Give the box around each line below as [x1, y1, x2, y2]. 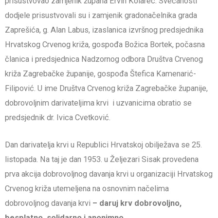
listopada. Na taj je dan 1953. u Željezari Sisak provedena [5, 155, 199, 164]
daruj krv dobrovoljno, [99, 199, 182, 208]
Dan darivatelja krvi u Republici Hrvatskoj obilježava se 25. [5, 140, 202, 150]
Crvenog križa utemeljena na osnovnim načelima [5, 184, 169, 194]
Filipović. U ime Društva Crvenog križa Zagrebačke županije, [5, 84, 208, 93]
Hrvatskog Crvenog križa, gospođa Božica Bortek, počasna [5, 40, 205, 50]
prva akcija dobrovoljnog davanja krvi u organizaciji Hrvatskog [5, 169, 213, 179]
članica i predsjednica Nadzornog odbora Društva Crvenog [5, 54, 203, 64]
